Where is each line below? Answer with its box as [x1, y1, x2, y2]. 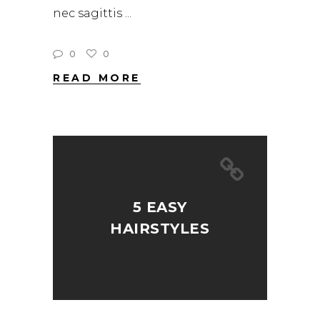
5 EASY [132, 199, 187, 216]
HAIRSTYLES [110, 220, 210, 238]
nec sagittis [53, 6, 125, 21]
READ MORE [53, 71, 141, 85]
